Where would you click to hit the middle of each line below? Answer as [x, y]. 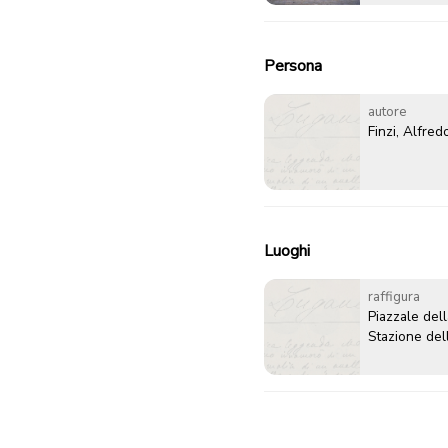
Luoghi [287, 251]
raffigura [394, 297]
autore [387, 112]
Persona [293, 66]
